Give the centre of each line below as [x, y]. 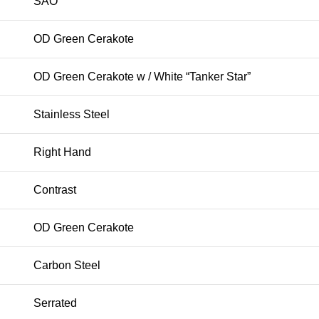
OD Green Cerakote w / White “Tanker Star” [142, 77]
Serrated [55, 303]
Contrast [55, 190]
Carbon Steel [67, 266]
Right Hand [62, 152]
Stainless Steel [72, 115]
